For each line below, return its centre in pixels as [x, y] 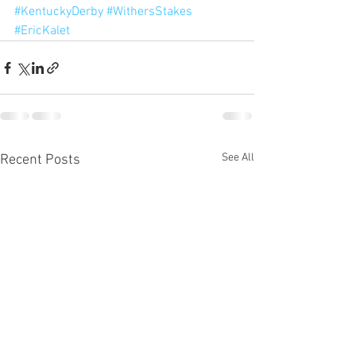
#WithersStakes [149, 12]
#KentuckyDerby [59, 12]
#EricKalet [42, 31]
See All [238, 158]
